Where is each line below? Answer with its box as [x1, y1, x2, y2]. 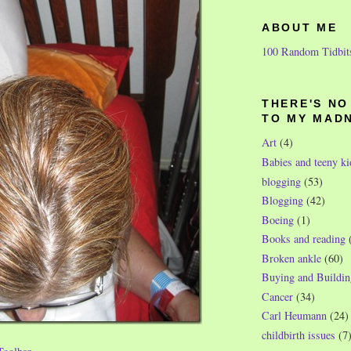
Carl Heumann [262, 308, 327, 324]
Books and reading [262, 231, 346, 247]
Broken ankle [262, 250, 321, 266]
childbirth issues [262, 327, 335, 343]
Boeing [262, 212, 294, 227]
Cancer [262, 288, 293, 304]
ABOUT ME [262, 21, 338, 34]
